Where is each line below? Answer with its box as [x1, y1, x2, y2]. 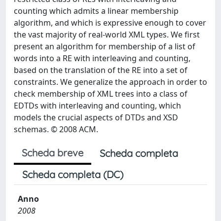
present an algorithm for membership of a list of [14, 41, 195, 52]
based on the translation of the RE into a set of [14, 65, 187, 75]
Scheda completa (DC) [22, 168, 123, 181]
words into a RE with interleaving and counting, [14, 53, 190, 64]
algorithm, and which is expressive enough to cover [14, 17, 206, 28]
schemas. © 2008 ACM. [14, 124, 98, 135]
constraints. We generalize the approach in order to [14, 76, 207, 87]
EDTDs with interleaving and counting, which [14, 100, 181, 111]
